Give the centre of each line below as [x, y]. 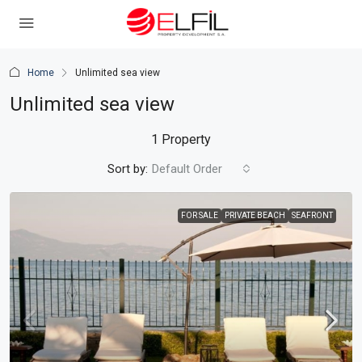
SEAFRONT [312, 215]
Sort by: [128, 169]
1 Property [181, 139]
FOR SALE [200, 215]
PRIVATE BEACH [255, 215]
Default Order [187, 169]
